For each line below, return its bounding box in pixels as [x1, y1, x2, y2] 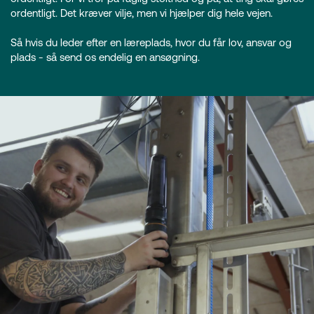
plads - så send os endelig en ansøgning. [11, 51, 200, 63]
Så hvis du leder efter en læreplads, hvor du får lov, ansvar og [11, 36, 292, 48]
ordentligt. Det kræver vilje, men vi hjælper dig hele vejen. [11, 7, 273, 19]
